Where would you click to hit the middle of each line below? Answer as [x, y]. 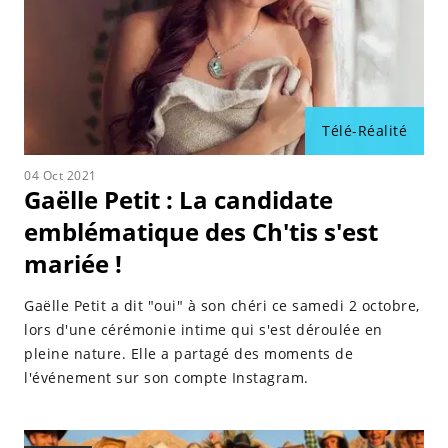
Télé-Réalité [364, 130]
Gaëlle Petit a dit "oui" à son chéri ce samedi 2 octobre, [222, 305]
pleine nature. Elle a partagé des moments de [188, 353]
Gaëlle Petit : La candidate [178, 199]
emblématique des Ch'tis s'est [201, 231]
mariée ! [73, 263]
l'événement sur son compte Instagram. [166, 377]
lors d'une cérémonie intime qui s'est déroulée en [203, 329]
